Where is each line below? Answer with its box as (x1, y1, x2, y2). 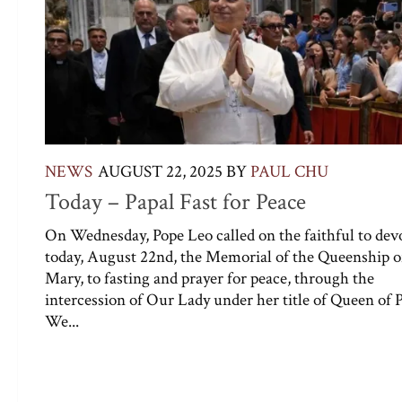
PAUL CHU (250, 161, 328, 184)
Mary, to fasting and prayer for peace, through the (45, 267, 374, 291)
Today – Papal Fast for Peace (45, 187, 306, 218)
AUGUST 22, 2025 (98, 161, 223, 184)
